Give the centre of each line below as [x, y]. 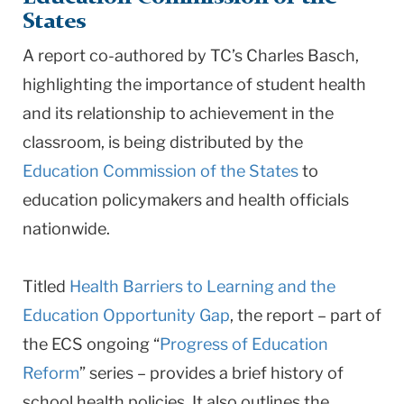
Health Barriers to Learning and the [202, 286]
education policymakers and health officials [186, 199]
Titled [46, 286]
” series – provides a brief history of [211, 372]
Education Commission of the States [161, 170]
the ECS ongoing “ [91, 344]
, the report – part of [306, 315]
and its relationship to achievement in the [178, 113]
